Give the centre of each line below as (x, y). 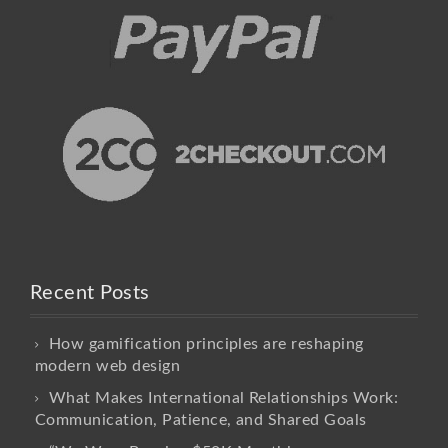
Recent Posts (90, 293)
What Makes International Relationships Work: (223, 398)
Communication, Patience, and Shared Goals (201, 420)
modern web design (108, 366)
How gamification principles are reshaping (206, 344)
